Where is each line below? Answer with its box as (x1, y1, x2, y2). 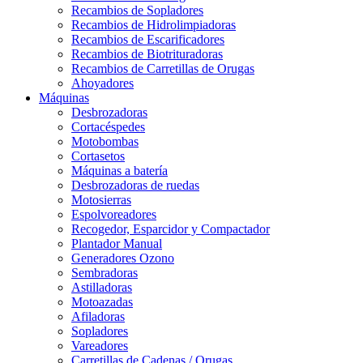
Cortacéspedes (71, 120, 145, 135)
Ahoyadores (71, 76, 134, 91)
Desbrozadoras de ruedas (71, 178, 199, 193)
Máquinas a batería (71, 164, 168, 178)
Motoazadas (71, 295, 133, 310)
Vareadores (71, 339, 128, 353)
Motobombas (71, 135, 139, 149)
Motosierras (71, 193, 131, 207)
